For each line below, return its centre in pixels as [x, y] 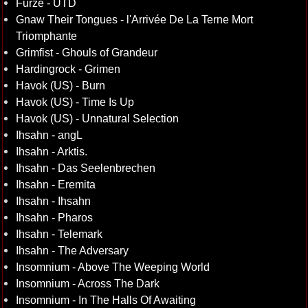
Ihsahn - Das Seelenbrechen [85, 168]
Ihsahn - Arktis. [51, 151]
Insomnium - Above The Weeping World [112, 267]
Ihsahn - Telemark [59, 234]
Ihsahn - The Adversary [72, 250]
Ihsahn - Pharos [54, 217]
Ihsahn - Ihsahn [53, 201]
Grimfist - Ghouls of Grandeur [86, 52]
